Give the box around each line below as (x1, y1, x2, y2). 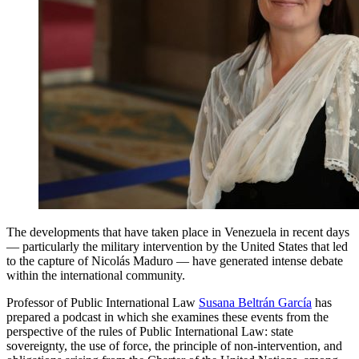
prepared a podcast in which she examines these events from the (6, 309, 329, 324)
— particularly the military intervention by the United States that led (6, 239, 348, 253)
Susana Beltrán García (199, 295, 312, 309)
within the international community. (6, 268, 185, 282)
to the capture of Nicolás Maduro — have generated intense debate (6, 253, 343, 268)
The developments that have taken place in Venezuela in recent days (6, 224, 349, 239)
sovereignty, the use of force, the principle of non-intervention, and (6, 338, 342, 353)
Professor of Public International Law (6, 295, 199, 309)
